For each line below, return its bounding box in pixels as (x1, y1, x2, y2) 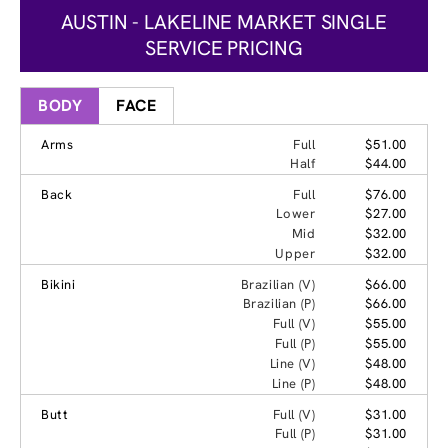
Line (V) (269, 354, 316, 372)
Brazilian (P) (242, 294, 316, 312)
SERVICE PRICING (145, 34, 303, 61)
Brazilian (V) (240, 275, 316, 293)
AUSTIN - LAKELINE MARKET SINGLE (61, 8, 387, 35)
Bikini (41, 275, 76, 293)
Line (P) (271, 374, 316, 392)
